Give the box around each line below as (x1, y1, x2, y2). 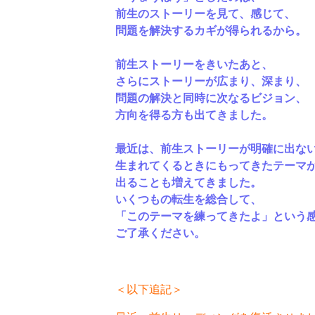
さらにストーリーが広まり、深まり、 (115, 73, 307, 87)
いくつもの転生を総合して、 (115, 191, 262, 205)
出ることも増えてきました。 (115, 174, 262, 188)
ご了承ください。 (115, 225, 205, 239)
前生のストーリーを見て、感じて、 (115, 6, 295, 20)
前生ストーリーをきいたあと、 (115, 56, 273, 70)
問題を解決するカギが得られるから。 (115, 22, 307, 37)
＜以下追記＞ (115, 281, 183, 295)
